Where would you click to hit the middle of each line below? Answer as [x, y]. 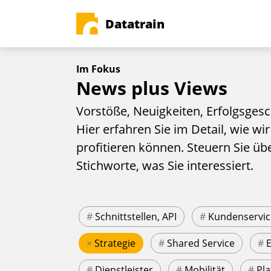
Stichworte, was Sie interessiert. [165, 166]
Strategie [115, 243]
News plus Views [152, 88]
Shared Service [201, 243]
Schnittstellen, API [136, 217]
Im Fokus [98, 69]
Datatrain [135, 24]
